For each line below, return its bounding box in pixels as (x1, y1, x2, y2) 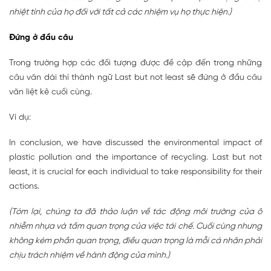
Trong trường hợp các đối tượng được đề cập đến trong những (9, 58, 262, 68)
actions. (9, 181, 39, 191)
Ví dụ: (9, 113, 31, 122)
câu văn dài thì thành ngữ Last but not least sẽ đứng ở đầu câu (9, 73, 262, 82)
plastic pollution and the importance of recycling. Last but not (9, 152, 262, 162)
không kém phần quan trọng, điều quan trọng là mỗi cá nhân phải (9, 236, 262, 246)
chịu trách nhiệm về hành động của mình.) (9, 250, 170, 260)
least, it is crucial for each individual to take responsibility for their (9, 167, 262, 177)
